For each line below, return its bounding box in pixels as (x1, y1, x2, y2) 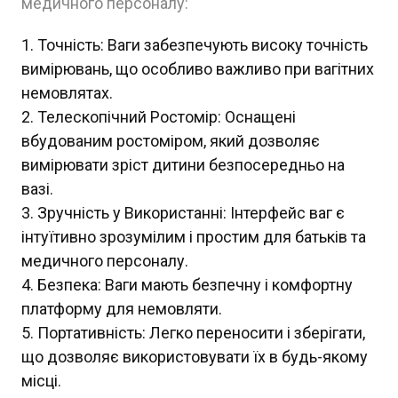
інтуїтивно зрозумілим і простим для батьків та (21, 227, 366, 247)
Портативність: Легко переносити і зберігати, (37, 323, 365, 343)
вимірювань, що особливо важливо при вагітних (21, 60, 374, 79)
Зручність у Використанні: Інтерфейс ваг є (37, 203, 345, 223)
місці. (21, 371, 61, 391)
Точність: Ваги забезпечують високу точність (37, 36, 368, 55)
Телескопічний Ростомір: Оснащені (37, 107, 296, 127)
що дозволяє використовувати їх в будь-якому (21, 347, 368, 367)
